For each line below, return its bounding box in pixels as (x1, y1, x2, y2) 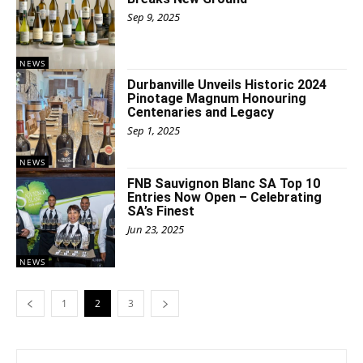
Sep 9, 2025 (127, 10, 181, 25)
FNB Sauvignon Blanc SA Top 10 (127, 176, 321, 192)
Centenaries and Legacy (127, 104, 275, 120)
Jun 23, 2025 (127, 222, 185, 237)
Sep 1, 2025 (127, 122, 181, 138)
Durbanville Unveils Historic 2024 (127, 76, 327, 92)
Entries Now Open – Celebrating (127, 190, 322, 206)
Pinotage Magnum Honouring (127, 90, 307, 106)
